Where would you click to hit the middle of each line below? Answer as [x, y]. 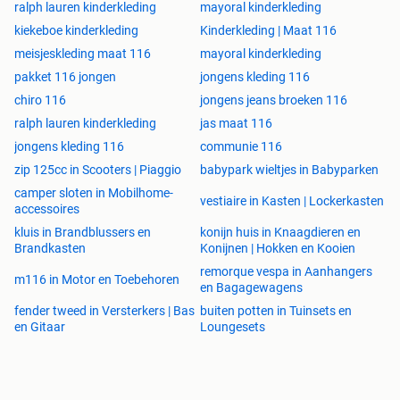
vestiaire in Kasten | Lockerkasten [292, 201]
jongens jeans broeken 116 [274, 100]
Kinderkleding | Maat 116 [268, 31]
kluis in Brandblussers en [83, 233]
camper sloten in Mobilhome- [94, 193]
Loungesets [233, 327]
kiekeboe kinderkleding [76, 31]
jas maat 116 [236, 124]
